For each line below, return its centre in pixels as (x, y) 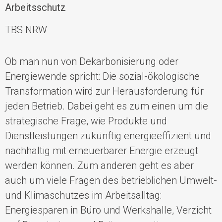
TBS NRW (26, 29)
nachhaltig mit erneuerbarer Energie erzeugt (102, 150)
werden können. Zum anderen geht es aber (99, 165)
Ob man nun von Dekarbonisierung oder (92, 61)
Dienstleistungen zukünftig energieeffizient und (108, 136)
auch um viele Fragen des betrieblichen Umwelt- (111, 180)
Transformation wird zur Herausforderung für (104, 91)
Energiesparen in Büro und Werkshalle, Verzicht (108, 210)
